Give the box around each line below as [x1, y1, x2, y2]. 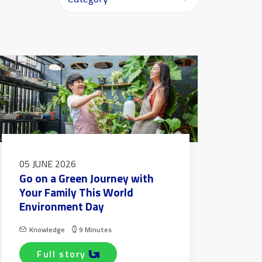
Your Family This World [19, 184, 133, 201]
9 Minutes [78, 224, 112, 236]
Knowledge [29, 224, 65, 236]
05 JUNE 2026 [19, 157, 76, 171]
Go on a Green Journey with [19, 170, 154, 187]
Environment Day [19, 198, 104, 215]
